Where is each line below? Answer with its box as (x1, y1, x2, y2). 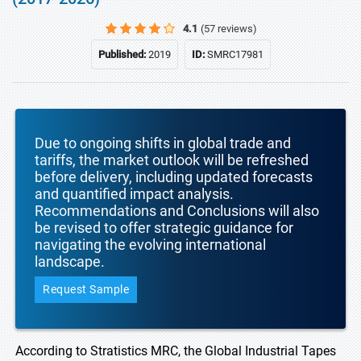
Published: (98, 48, 148, 60)
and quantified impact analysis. (35, 185, 234, 202)
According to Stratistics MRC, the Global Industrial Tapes (15, 343, 336, 359)
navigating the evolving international (35, 236, 266, 253)
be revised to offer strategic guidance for (35, 219, 293, 236)
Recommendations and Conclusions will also (35, 202, 319, 219)
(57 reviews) (201, 23, 257, 35)
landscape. (35, 253, 105, 270)
